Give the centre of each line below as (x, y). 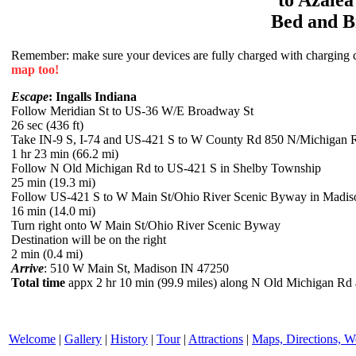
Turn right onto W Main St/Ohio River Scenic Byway (146, 225)
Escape (30, 96)
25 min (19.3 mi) (53, 182)
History (129, 339)
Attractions (216, 339)
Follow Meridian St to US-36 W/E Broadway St (132, 110)
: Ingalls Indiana (93, 96)
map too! (35, 69)
